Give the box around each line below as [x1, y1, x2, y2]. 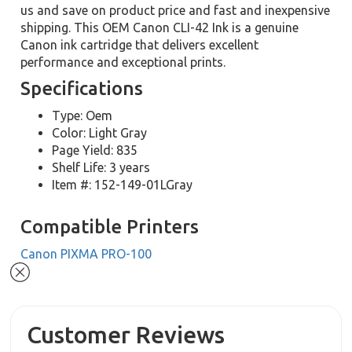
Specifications [20, 78, 144, 99]
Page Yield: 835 [52, 143, 138, 157]
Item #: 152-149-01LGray [52, 178, 193, 192]
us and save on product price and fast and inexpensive [20, 3, 331, 17]
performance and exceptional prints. [20, 55, 226, 69]
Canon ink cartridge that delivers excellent [20, 38, 259, 52]
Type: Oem [52, 108, 113, 123]
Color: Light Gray [52, 126, 148, 140]
